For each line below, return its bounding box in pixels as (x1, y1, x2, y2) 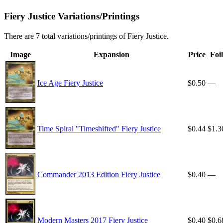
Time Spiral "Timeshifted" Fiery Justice (37, 124, 161, 133)
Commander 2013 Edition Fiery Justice (37, 170, 160, 179)
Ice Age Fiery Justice (37, 79, 103, 88)
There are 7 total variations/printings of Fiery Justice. (4, 32, 169, 41)
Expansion (94, 50, 129, 59)
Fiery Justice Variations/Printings (4, 11, 139, 22)
